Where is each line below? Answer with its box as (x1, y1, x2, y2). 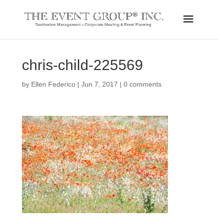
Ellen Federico (31, 80, 75, 88)
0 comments (123, 80, 162, 88)
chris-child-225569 (21, 57, 143, 73)
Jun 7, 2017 (81, 80, 118, 88)
